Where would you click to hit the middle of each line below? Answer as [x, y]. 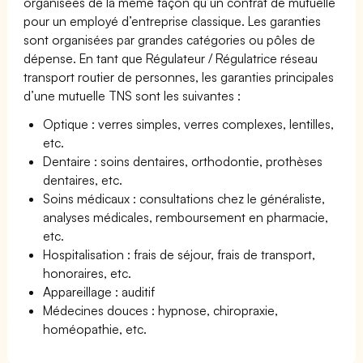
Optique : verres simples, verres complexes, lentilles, [189, 124]
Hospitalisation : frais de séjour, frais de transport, [179, 254]
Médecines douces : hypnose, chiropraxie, [161, 310]
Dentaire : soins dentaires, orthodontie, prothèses [183, 161]
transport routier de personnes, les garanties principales [179, 77]
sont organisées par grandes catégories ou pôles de [170, 39]
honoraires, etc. [88, 273]
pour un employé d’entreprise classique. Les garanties [173, 21]
